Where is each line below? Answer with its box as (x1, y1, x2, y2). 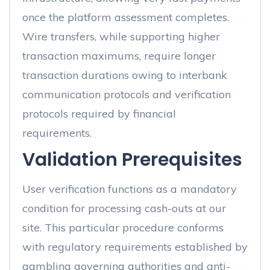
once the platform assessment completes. (22, 10, 229, 24)
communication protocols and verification (22, 87, 231, 101)
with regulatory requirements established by (22, 240, 248, 254)
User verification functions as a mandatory (22, 182, 237, 196)
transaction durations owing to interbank (22, 68, 227, 82)
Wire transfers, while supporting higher (22, 30, 220, 43)
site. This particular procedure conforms (22, 221, 224, 234)
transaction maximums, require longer (22, 49, 216, 63)
